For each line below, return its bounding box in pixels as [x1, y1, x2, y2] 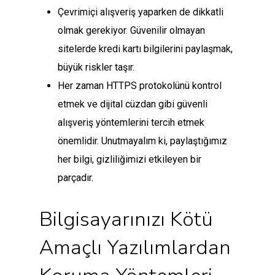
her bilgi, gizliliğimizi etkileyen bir [58, 153, 201, 166]
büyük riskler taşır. [58, 61, 137, 74]
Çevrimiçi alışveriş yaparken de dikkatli [58, 6, 223, 18]
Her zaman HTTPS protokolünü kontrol [58, 80, 222, 92]
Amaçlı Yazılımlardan [39, 234, 231, 262]
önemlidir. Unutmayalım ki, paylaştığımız [58, 135, 227, 147]
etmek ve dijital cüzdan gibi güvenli [58, 98, 207, 110]
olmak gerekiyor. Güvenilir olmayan [58, 25, 205, 37]
